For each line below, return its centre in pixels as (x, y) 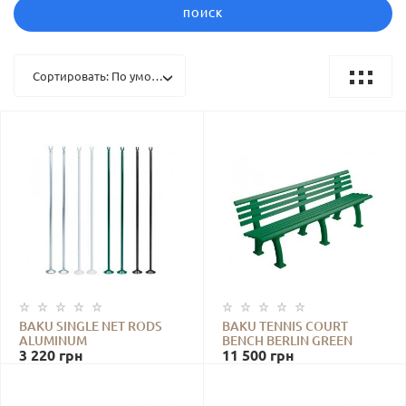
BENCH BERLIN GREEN (287, 341)
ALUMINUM (53, 341)
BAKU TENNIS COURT (285, 327)
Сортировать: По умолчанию (114, 77)
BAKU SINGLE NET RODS (91, 327)
